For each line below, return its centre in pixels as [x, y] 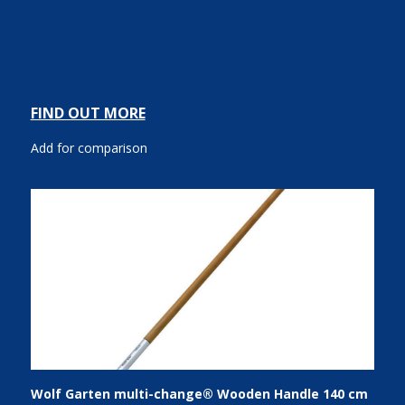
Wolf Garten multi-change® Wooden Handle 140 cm [199, 394]
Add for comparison [89, 148]
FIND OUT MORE [88, 113]
